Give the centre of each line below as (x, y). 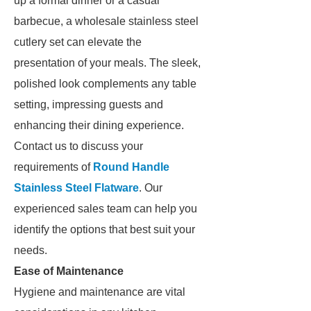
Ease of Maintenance (69, 271)
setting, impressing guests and (89, 104)
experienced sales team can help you (106, 209)
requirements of (53, 167)
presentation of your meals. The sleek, (107, 63)
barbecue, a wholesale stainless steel (106, 21)
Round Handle (131, 167)
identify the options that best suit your (104, 229)
